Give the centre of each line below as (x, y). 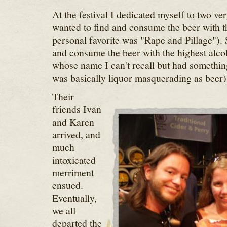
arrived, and (76, 135)
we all (64, 211)
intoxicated (74, 160)
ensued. (67, 185)
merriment (73, 173)
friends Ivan (77, 109)
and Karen (73, 122)
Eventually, (74, 198)
